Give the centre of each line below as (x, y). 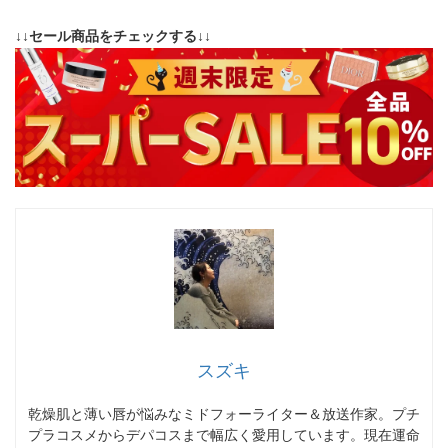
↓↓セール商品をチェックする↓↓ (113, 36)
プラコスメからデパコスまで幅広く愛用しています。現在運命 (224, 435)
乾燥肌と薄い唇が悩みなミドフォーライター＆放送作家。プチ (224, 414)
